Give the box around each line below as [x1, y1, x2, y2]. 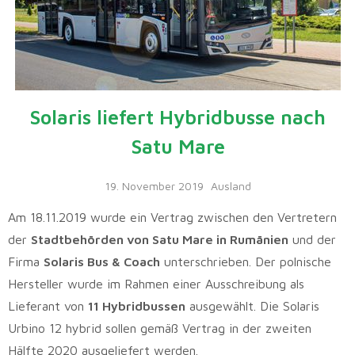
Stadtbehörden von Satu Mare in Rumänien [31, 231, 288, 246]
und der [288, 231, 336, 246]
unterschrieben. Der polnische [160, 254, 331, 269]
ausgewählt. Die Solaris [185, 298, 319, 313]
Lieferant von [8, 298, 88, 313]
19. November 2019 [104, 178, 204, 193]
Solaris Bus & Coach [44, 254, 160, 269]
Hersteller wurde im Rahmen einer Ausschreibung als [8, 276, 304, 291]
